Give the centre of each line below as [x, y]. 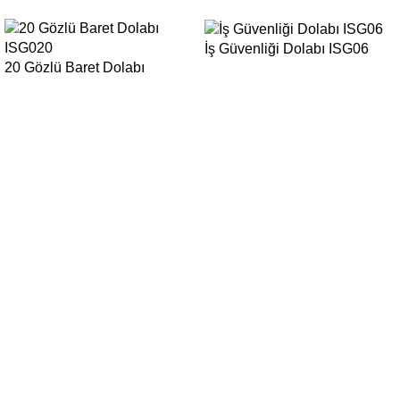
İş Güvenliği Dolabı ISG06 [287, 49]
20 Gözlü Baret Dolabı [75, 68]
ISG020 [29, 87]
